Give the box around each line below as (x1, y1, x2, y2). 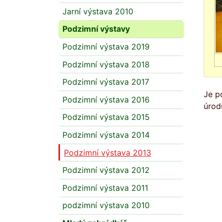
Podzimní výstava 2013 (64, 147, 151, 158)
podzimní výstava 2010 (62, 200, 150, 211)
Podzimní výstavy (62, 24, 130, 34)
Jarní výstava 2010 (62, 6, 133, 16)
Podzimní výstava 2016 (62, 94, 150, 105)
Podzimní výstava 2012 (62, 165, 150, 175)
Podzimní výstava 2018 (62, 59, 150, 69)
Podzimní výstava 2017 (62, 77, 149, 87)
